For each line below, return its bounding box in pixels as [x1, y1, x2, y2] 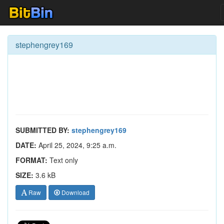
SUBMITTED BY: [15, 125, 69, 135]
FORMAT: [15, 155, 47, 165]
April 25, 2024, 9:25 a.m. [36, 140, 116, 150]
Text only [47, 155, 78, 165]
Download [60, 188, 89, 196]
